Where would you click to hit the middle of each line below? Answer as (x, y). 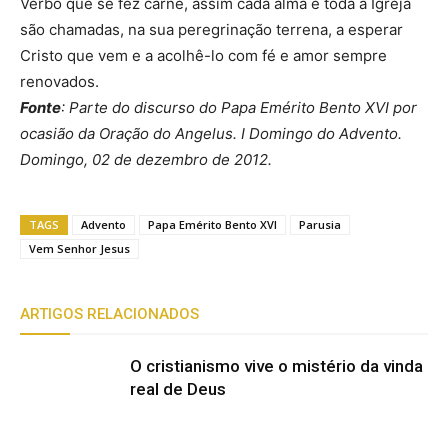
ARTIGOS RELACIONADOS (109, 314)
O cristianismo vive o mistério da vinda (276, 366)
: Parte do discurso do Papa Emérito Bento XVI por (239, 107)
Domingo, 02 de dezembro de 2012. (146, 159)
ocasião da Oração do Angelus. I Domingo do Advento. (211, 133)
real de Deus (178, 389)
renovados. (59, 81)
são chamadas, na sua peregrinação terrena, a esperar (211, 29)
